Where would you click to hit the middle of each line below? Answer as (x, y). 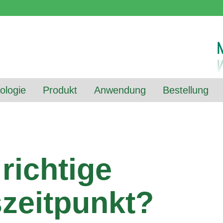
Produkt (60, 90)
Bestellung (186, 90)
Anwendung (120, 90)
